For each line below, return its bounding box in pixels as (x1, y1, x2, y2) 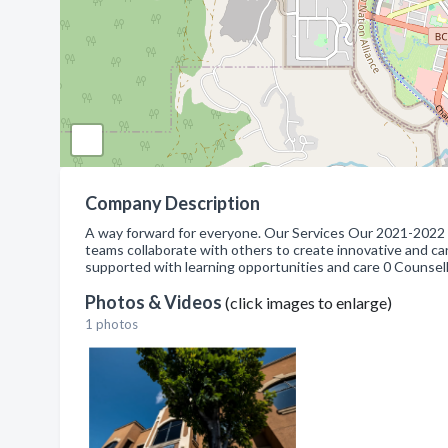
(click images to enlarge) (225, 293, 392, 312)
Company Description (85, 192, 260, 214)
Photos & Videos (85, 291, 225, 313)
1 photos (85, 316, 138, 332)
